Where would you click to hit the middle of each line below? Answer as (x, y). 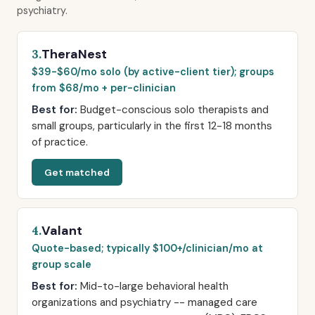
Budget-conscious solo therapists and (173, 110)
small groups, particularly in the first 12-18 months (152, 126)
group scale (62, 264)
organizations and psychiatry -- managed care (144, 302)
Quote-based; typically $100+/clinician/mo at (147, 248)
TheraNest (74, 54)
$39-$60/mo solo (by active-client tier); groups (153, 72)
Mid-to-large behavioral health (153, 286)
